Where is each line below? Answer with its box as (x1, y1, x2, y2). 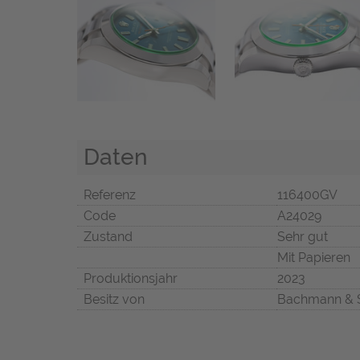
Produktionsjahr (84, 271, 178, 287)
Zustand (84, 229, 133, 245)
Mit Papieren (277, 250, 350, 266)
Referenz (84, 187, 136, 203)
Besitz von (84, 292, 145, 308)
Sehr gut (277, 229, 328, 245)
